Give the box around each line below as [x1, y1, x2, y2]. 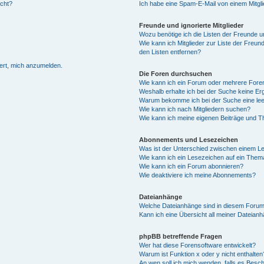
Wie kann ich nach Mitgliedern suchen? [138, 105, 250, 113]
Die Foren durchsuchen [138, 70, 212, 77]
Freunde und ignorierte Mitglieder [138, 21, 243, 29]
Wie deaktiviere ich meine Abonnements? [138, 171, 256, 179]
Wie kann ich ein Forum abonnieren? [138, 162, 243, 170]
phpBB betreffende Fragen [138, 232, 222, 240]
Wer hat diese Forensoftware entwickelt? [138, 241, 256, 249]
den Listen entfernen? [138, 48, 201, 55]
